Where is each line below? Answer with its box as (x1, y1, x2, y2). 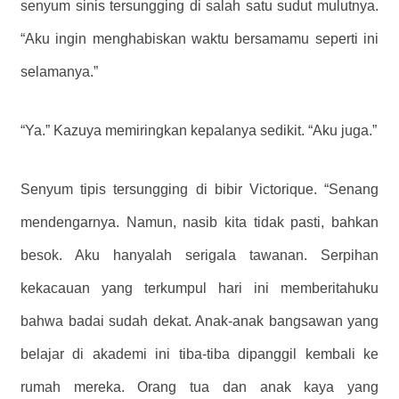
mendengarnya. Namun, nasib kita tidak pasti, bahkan (20, 215, 379, 231)
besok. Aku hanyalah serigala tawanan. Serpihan (20, 248, 379, 264)
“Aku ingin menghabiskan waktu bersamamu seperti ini (20, 31, 379, 47)
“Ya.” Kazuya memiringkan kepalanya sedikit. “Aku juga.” (20, 123, 377, 139)
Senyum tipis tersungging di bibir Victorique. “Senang (20, 182, 379, 198)
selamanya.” (20, 64, 98, 80)
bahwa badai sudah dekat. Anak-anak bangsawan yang (20, 313, 379, 330)
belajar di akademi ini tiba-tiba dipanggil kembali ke (20, 346, 379, 362)
